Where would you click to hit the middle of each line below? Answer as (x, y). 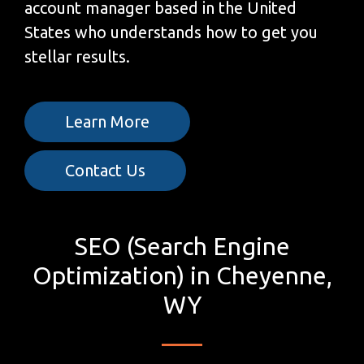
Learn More (107, 121)
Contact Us (105, 170)
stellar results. (77, 56)
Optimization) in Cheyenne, (182, 275)
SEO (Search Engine (182, 246)
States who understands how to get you (171, 32)
